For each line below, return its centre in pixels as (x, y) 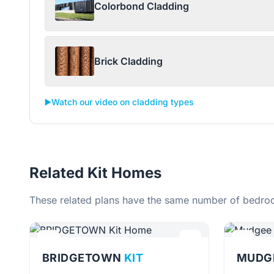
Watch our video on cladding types (123, 102)
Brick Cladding (128, 61)
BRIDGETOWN (83, 258)
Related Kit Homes (95, 173)
